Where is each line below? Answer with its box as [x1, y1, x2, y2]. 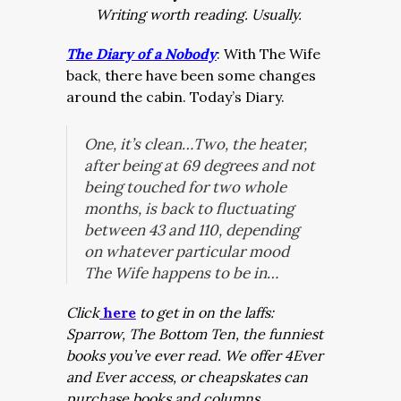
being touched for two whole [84, 177, 286, 197]
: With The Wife [217, 45, 320, 63]
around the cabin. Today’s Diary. [66, 88, 285, 106]
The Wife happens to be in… [84, 263, 278, 283]
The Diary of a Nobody [66, 45, 217, 63]
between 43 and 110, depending [84, 220, 299, 240]
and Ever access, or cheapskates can [66, 368, 308, 386]
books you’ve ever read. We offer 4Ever [66, 346, 323, 364]
